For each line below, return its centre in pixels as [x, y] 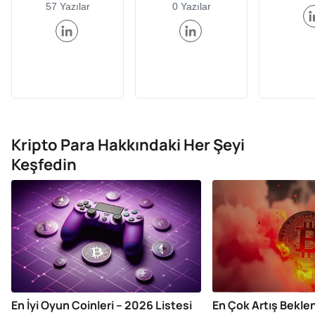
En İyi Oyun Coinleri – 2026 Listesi [102, 305]
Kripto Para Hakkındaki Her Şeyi [128, 145]
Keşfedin [44, 165]
